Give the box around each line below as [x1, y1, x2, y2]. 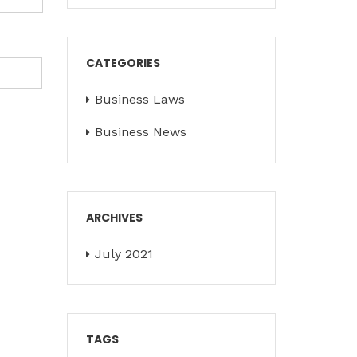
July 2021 [94, 246, 153, 261]
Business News [94, 124, 186, 139]
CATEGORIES [85, 55, 160, 71]
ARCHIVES [85, 210, 143, 226]
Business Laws [94, 92, 185, 107]
